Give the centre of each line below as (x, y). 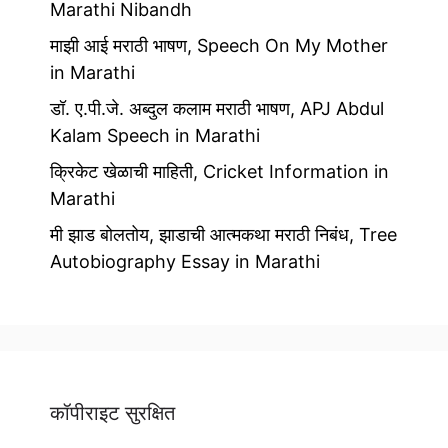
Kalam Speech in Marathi (155, 136)
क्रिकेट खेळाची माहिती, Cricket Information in (219, 172)
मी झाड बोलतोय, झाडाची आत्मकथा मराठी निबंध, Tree (223, 235)
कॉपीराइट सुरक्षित (112, 413)
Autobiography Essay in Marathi (185, 262)
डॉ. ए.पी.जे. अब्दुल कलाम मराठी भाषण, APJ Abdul (217, 109)
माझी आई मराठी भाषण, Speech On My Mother (219, 46)
